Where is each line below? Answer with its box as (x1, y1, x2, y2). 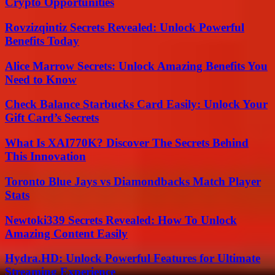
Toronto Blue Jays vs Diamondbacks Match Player (5, 174, 261, 188)
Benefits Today (5, 34, 79, 47)
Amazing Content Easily (5, 227, 128, 240)
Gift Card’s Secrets (5, 111, 99, 125)
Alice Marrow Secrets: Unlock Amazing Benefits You (5, 59, 268, 72)
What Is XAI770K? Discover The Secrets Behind (5, 136, 249, 150)
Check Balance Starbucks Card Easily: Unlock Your (5, 98, 268, 111)
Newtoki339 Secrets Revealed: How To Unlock (5, 213, 237, 227)
